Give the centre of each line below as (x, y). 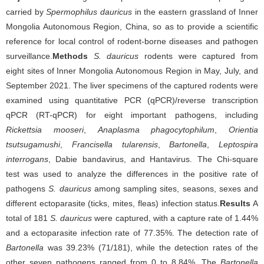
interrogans (27, 159)
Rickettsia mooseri (45, 130)
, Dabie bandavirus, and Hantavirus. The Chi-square (153, 159)
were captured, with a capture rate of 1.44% (175, 218)
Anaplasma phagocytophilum (156, 130)
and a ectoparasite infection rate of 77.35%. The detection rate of (132, 233)
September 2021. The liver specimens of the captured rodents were (132, 85)
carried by (26, 12)
